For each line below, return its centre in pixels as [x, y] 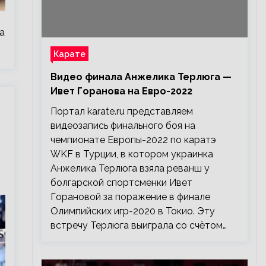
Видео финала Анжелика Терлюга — [141, 77]
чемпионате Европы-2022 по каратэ [133, 140]
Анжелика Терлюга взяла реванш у [130, 168]
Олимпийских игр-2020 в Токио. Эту [132, 211]
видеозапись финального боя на [123, 126]
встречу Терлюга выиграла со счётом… [138, 225]
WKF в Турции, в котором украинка [132, 154]
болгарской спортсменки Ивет [121, 183]
